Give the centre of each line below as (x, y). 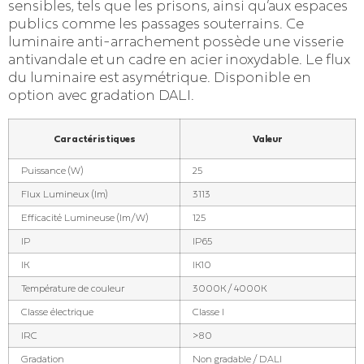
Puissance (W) (52, 171)
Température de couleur (73, 289)
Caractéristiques (94, 139)
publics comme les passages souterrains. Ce (156, 24)
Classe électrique (57, 312)
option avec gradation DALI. (101, 95)
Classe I (208, 312)
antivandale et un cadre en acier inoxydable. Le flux (179, 60)
